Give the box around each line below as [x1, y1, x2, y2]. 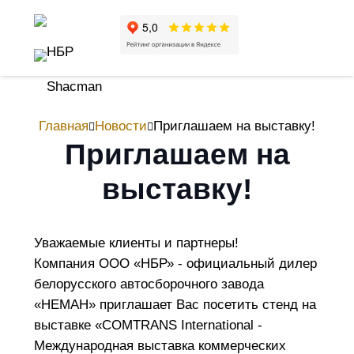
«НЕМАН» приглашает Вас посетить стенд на [33, 297, 316, 312]
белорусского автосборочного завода [33, 277, 264, 292]
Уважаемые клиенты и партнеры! [33, 235, 239, 250]
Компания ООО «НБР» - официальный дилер [33, 256, 317, 271]
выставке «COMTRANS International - [33, 318, 262, 333]
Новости [95, 119, 147, 134]
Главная [39, 119, 88, 134]
